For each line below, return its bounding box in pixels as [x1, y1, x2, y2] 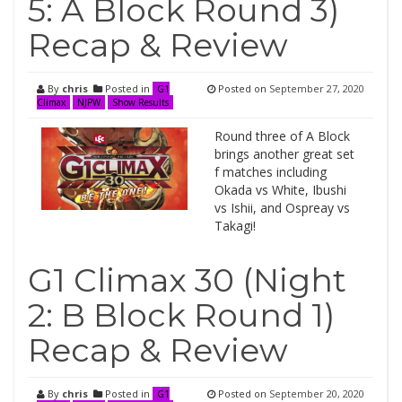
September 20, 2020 [269, 387, 364, 400]
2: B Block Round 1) [28, 295, 335, 335]
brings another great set [214, 145, 354, 162]
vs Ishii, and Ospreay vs [214, 199, 350, 216]
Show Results [112, 96, 169, 109]
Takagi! [214, 217, 256, 234]
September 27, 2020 [269, 82, 364, 95]
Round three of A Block [214, 127, 350, 144]
